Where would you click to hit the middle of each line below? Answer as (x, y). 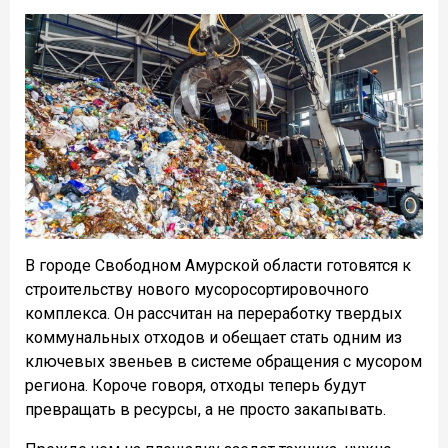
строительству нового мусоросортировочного (197, 290)
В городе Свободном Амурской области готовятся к (218, 266)
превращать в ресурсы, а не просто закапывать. (205, 410)
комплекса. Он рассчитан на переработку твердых (213, 314)
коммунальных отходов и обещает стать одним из (213, 338)
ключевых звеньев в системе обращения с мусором (223, 362)
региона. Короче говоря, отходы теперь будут (195, 386)
